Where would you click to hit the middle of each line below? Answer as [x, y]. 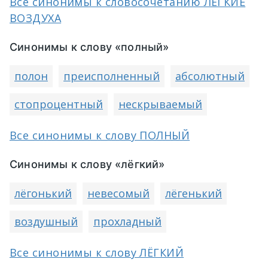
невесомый [118, 193]
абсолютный [210, 76]
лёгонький [43, 193]
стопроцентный [59, 104]
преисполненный [112, 76]
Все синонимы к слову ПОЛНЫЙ [100, 135]
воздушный [46, 221]
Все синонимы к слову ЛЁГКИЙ [97, 252]
